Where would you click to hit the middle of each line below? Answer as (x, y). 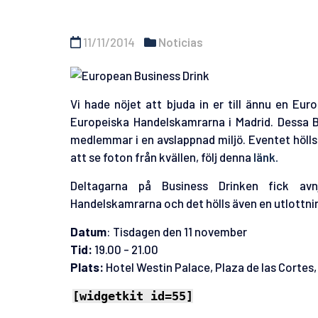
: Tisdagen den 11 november (177, 232)
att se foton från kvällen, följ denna (161, 157)
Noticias (181, 42)
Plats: (87, 267)
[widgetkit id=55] (133, 296)
